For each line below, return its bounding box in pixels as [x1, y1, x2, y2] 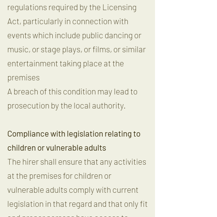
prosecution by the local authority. [7, 100, 126, 110]
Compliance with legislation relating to [7, 128, 140, 138]
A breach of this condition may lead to [7, 86, 138, 96]
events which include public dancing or [7, 30, 141, 40]
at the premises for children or [7, 170, 111, 180]
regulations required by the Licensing [7, 2, 137, 12]
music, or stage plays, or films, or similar [7, 44, 146, 54]
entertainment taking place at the [7, 58, 124, 68]
